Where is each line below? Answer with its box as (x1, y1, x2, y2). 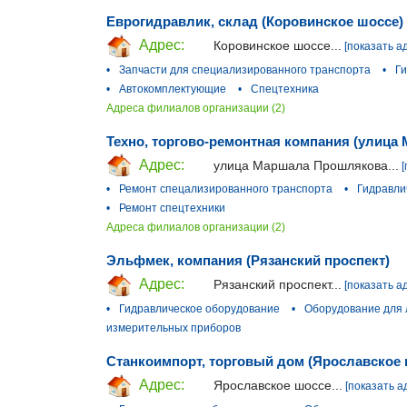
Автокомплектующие (119, 82, 226, 95)
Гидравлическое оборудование (119, 303, 280, 316)
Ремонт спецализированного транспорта (119, 183, 333, 196)
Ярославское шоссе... (213, 378, 342, 393)
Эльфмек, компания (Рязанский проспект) (106, 253, 390, 269)
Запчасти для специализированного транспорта (119, 63, 371, 76)
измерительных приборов (106, 322, 241, 335)
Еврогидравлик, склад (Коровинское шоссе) (106, 13, 403, 29)
